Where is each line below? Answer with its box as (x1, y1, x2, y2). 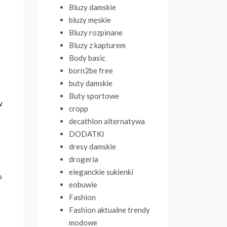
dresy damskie (69, 142, 116, 151)
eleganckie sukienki (69, 167, 133, 176)
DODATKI (69, 129, 104, 138)
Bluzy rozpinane (69, 28, 123, 37)
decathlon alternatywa (69, 117, 145, 126)
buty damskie (69, 79, 112, 88)
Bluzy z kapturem (69, 41, 126, 50)
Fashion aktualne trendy (69, 205, 150, 214)
